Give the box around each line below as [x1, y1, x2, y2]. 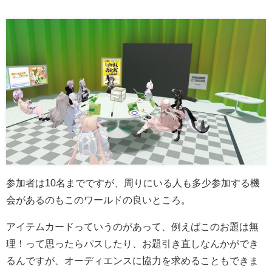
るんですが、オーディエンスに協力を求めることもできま [6, 256, 259, 266]
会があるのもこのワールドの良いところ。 [6, 195, 191, 205]
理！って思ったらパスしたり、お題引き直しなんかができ [6, 239, 259, 249]
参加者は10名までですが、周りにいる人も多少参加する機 [6, 178, 260, 188]
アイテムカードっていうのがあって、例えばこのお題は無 [6, 222, 259, 232]
